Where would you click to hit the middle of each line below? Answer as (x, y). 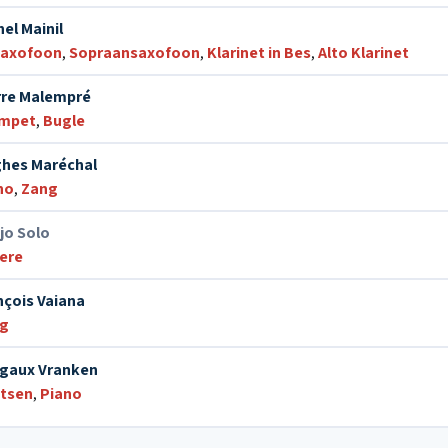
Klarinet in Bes (259, 52)
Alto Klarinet (363, 52)
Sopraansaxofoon (134, 52)
